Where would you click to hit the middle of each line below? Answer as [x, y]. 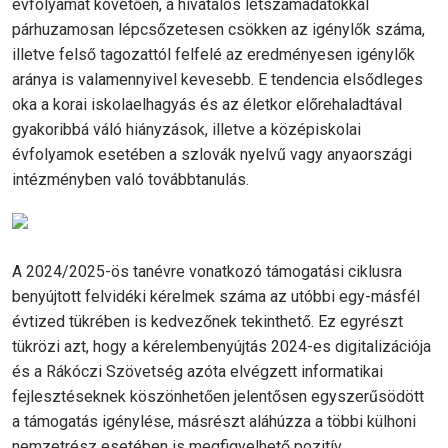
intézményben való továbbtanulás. [130, 180]
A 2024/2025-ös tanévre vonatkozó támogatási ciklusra [207, 272]
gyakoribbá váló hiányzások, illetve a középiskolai [186, 130]
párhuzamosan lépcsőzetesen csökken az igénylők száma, [218, 30]
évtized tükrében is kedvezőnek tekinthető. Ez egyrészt [207, 322]
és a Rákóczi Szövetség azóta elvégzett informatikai [197, 372]
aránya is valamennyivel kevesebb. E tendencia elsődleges [217, 80]
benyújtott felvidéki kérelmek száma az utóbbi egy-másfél [216, 297]
